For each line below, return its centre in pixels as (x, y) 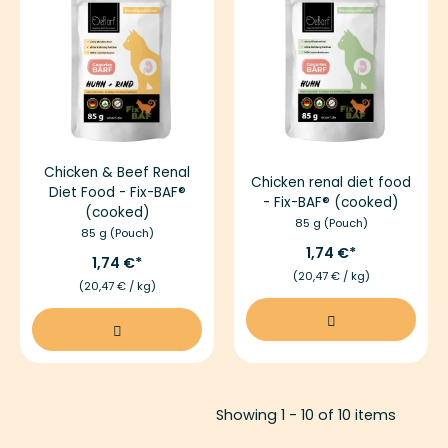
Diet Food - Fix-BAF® (117, 192)
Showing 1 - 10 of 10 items (306, 414)
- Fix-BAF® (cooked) (331, 202)
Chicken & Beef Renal (117, 172)
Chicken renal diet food (331, 182)
